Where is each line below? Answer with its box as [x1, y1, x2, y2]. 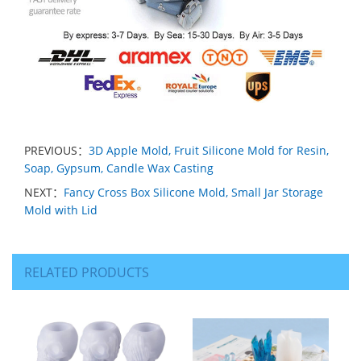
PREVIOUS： [24, 142, 89, 158]
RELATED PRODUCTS [24, 263, 149, 281]
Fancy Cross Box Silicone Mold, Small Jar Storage [64, 184, 323, 200]
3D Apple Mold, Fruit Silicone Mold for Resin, [89, 142, 329, 158]
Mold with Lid [24, 201, 98, 218]
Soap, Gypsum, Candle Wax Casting [24, 160, 214, 176]
